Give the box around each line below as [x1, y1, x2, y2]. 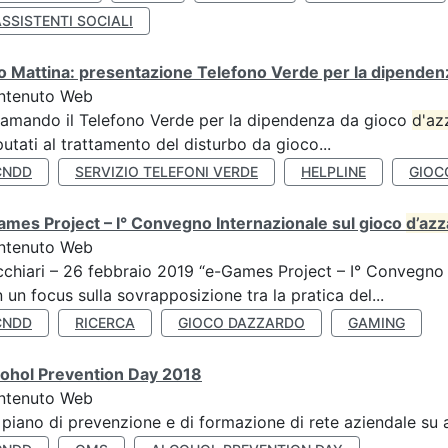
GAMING [348, 314, 405, 331]
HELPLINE [301, 163, 366, 180]
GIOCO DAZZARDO [178, 314, 305, 331]
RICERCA [75, 314, 135, 331]
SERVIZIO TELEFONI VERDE [75, 163, 258, 180]
